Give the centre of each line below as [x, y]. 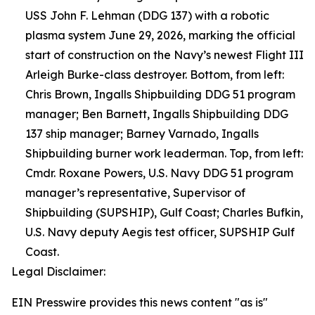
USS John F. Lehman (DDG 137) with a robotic [147, 16]
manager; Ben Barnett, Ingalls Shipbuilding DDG [157, 114]
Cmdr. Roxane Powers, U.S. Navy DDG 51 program [159, 173]
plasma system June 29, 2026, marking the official [160, 36]
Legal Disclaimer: [58, 272]
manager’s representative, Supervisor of [135, 193]
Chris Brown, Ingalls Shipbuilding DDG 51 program [160, 95]
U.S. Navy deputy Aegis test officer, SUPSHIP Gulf [160, 232]
